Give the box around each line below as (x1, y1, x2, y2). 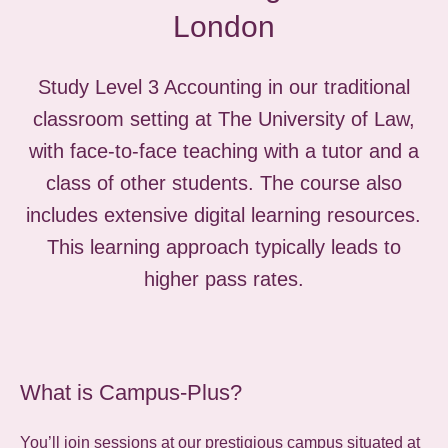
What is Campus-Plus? (20, 379, 243, 405)
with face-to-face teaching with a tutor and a (28, 139, 419, 162)
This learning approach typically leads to (46, 235, 401, 258)
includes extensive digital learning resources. (26, 203, 422, 226)
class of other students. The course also (45, 171, 402, 194)
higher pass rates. (143, 267, 304, 290)
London (172, 9, 275, 43)
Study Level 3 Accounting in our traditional (37, 75, 410, 98)
